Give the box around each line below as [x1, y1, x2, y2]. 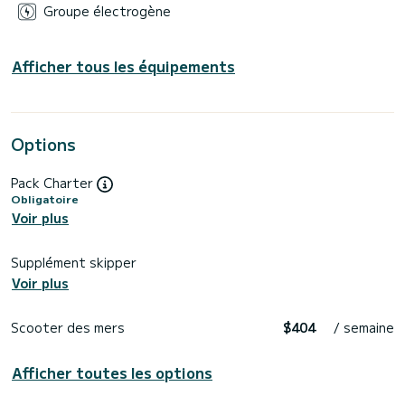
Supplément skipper [11, 253, 137, 272]
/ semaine [334, 317, 394, 336]
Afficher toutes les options [12, 361, 212, 383]
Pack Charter [11, 173, 97, 192]
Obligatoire [11, 191, 79, 207]
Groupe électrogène [43, 2, 171, 21]
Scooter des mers [11, 317, 125, 336]
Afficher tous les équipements [12, 54, 235, 77]
